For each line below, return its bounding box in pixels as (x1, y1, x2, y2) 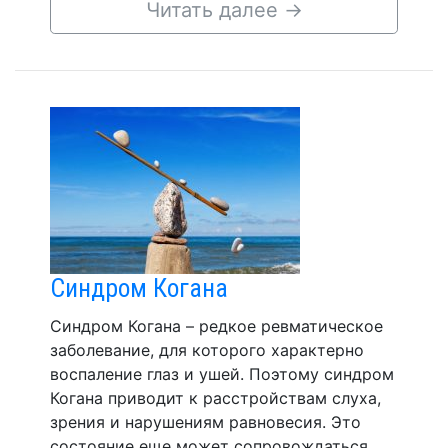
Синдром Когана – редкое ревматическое (50, 315, 383, 336)
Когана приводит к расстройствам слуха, (50, 387, 381, 408)
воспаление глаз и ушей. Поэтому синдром (50, 363, 394, 384)
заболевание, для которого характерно (50, 339, 364, 360)
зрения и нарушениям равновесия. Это (50, 411, 361, 432)
